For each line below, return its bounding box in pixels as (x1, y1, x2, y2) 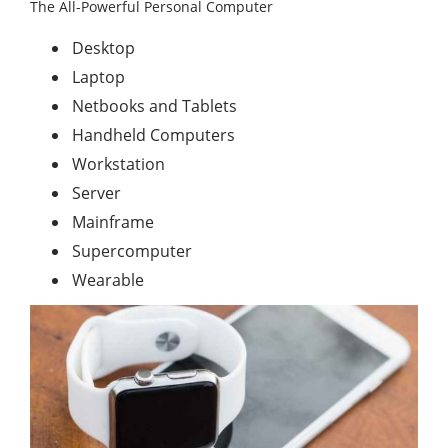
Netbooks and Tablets (72, 94, 237, 117)
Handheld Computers (72, 123, 235, 146)
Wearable (72, 268, 144, 291)
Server (72, 181, 121, 204)
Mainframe (72, 210, 154, 233)
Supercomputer (72, 239, 192, 262)
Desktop (72, 36, 135, 59)
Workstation (72, 152, 165, 175)
